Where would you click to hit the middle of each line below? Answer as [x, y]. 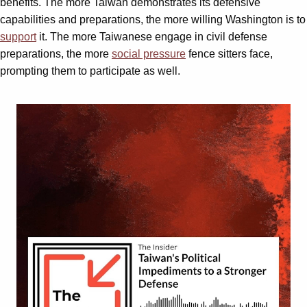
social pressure [149, 53]
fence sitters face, [229, 53]
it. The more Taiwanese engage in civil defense [152, 36]
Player [169, 127]
